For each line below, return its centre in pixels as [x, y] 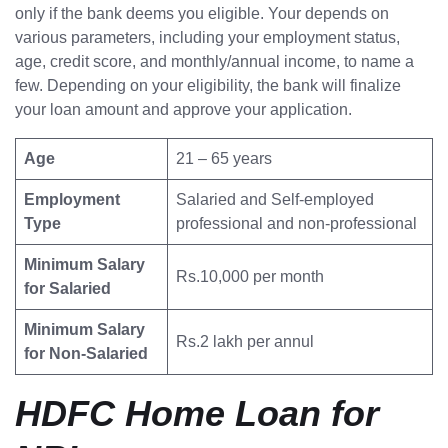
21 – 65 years [224, 159]
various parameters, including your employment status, [207, 38]
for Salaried [67, 289]
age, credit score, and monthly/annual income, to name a [214, 62]
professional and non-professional [296, 224]
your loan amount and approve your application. [183, 110]
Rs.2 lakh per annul [245, 342]
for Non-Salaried [86, 354]
